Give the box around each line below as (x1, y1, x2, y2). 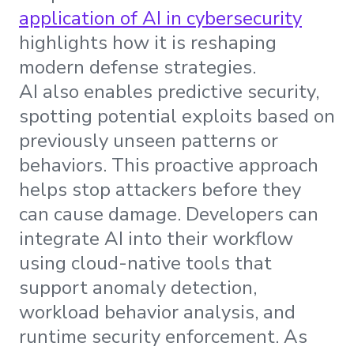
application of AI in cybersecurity (19, 6, 302, 32)
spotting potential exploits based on (19, 104, 335, 130)
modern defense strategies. (19, 55, 256, 81)
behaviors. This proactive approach (19, 153, 318, 179)
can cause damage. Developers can (19, 201, 318, 228)
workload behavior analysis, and (19, 299, 296, 326)
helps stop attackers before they (19, 177, 301, 203)
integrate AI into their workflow (19, 226, 293, 252)
